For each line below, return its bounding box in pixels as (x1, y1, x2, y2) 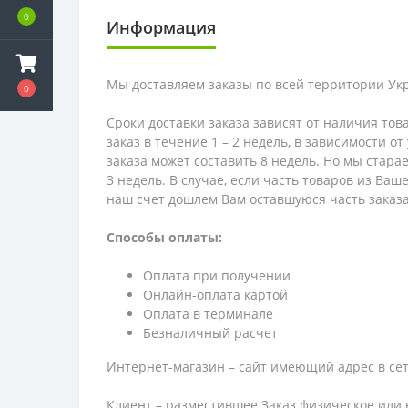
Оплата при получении (143, 267, 291, 285)
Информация (107, 16, 216, 39)
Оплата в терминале (143, 305, 273, 323)
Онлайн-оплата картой (143, 286, 288, 304)
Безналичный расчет (143, 324, 278, 342)
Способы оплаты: (107, 229, 222, 247)
